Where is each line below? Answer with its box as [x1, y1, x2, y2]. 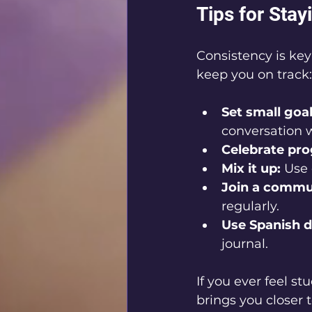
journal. [221, 235, 268, 251]
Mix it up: [221, 160, 281, 176]
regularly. [221, 198, 279, 214]
